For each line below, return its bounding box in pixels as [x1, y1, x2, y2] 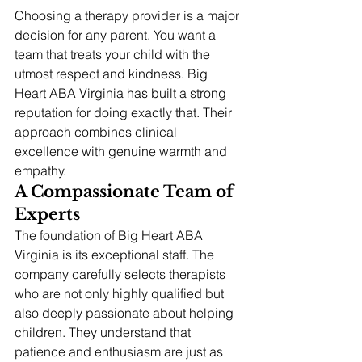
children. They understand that [15, 324, 194, 341]
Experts [15, 204, 80, 225]
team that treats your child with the [15, 46, 213, 63]
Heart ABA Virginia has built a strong [15, 85, 229, 102]
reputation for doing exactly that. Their [15, 104, 235, 121]
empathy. [15, 162, 66, 179]
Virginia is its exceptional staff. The [15, 246, 217, 263]
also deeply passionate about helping [15, 305, 237, 322]
